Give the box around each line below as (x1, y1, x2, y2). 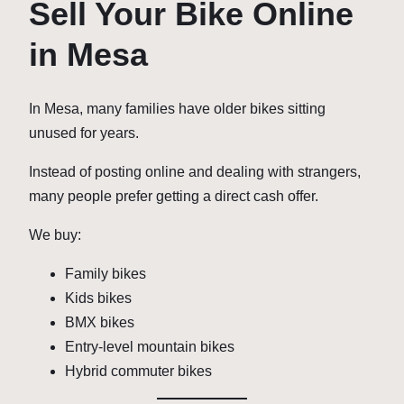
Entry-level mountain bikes (65, 338, 234, 354)
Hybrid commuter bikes (65, 363, 212, 379)
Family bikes (65, 265, 146, 281)
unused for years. (29, 124, 139, 141)
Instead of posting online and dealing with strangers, (29, 163, 361, 179)
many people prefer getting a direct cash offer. (29, 188, 318, 204)
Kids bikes (65, 289, 132, 306)
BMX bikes (65, 314, 134, 330)
